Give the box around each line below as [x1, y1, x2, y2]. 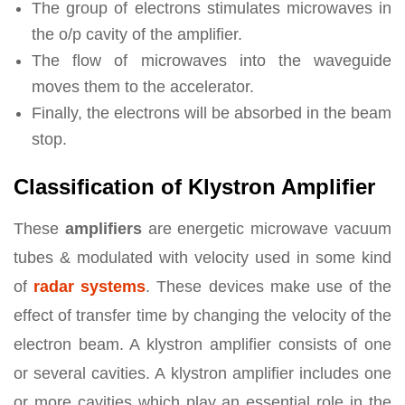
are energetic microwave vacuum [141, 219, 392, 238]
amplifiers [64, 219, 142, 238]
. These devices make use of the [146, 277, 391, 296]
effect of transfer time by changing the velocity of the [14, 306, 391, 325]
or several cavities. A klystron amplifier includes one [14, 363, 391, 382]
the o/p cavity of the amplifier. [32, 24, 242, 43]
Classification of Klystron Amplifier [14, 174, 375, 199]
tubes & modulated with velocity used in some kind [14, 248, 391, 267]
